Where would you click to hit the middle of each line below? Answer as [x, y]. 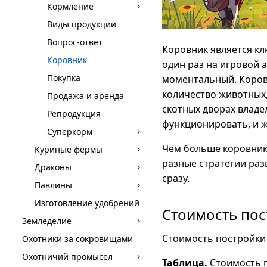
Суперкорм [70, 131]
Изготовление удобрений [87, 203]
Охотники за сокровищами [77, 239]
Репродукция [74, 114]
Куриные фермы [69, 149]
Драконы [53, 167]
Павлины [53, 185]
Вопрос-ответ [75, 42]
